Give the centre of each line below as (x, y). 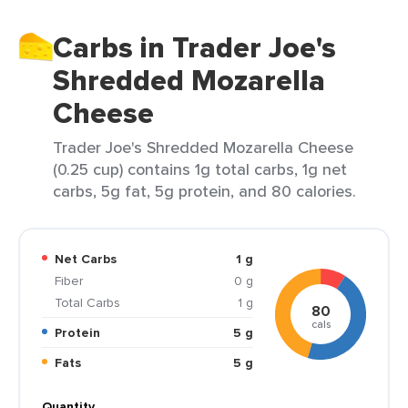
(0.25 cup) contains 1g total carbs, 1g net (199, 169)
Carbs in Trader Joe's (194, 47)
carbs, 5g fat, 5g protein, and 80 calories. (204, 191)
